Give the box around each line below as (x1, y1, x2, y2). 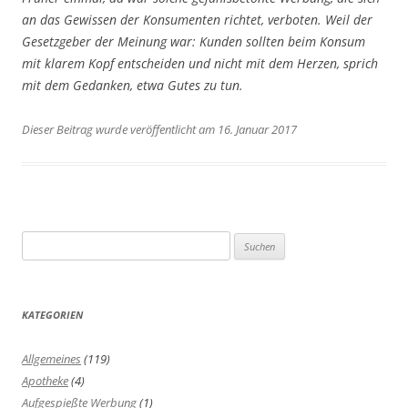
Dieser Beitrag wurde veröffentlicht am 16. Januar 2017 (22, 121, 297, 138)
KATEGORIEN (22, 308, 83, 322)
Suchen (21, 233, 57, 250)
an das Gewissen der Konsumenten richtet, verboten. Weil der (22, 11, 372, 29)
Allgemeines (22, 351, 81, 368)
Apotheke (22, 372, 68, 390)
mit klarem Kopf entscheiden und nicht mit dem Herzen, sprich (22, 55, 378, 73)
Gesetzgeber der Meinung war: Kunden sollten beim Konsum (22, 33, 365, 51)
